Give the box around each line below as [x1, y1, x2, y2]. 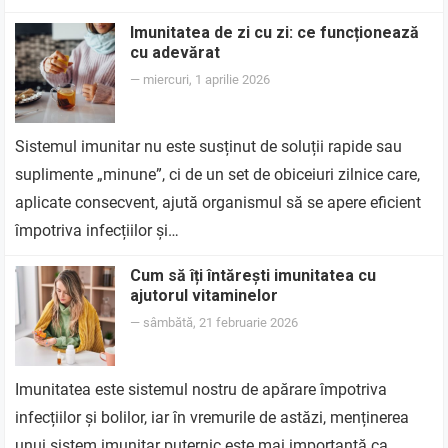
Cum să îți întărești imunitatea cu [130, 266, 377, 285]
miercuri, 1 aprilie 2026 [143, 72, 271, 87]
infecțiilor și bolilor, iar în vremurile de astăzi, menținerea [15, 408, 410, 427]
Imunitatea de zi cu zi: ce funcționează [130, 23, 420, 42]
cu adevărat [130, 43, 221, 62]
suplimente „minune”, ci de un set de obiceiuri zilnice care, [15, 165, 421, 184]
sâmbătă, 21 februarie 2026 [143, 315, 299, 330]
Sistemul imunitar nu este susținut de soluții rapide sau [15, 137, 403, 156]
